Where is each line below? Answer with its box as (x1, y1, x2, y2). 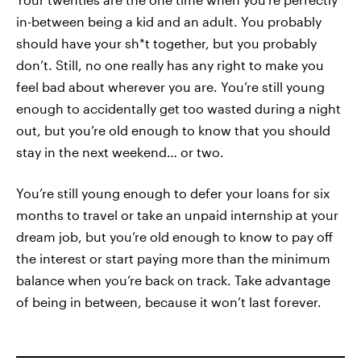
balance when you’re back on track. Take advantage (16, 272, 330, 288)
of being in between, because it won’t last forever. (16, 294, 322, 309)
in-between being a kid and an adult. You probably (16, 14, 322, 29)
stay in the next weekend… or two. (16, 144, 224, 160)
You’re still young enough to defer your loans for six (16, 185, 330, 201)
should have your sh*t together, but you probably (16, 35, 317, 51)
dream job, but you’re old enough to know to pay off (16, 229, 333, 244)
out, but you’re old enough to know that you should (16, 122, 330, 138)
